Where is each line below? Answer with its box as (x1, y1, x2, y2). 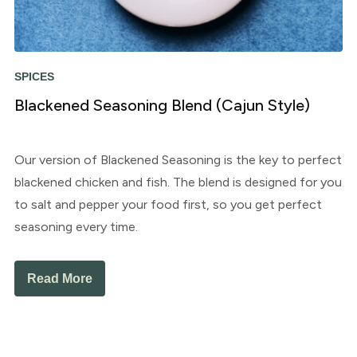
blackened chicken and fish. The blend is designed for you (14, 174, 342, 190)
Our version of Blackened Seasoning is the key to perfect (14, 151, 342, 167)
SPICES (14, 69, 54, 83)
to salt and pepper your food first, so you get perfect (14, 196, 322, 212)
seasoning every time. (14, 218, 138, 234)
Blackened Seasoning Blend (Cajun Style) (14, 95, 310, 115)
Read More (26, 271, 92, 285)
